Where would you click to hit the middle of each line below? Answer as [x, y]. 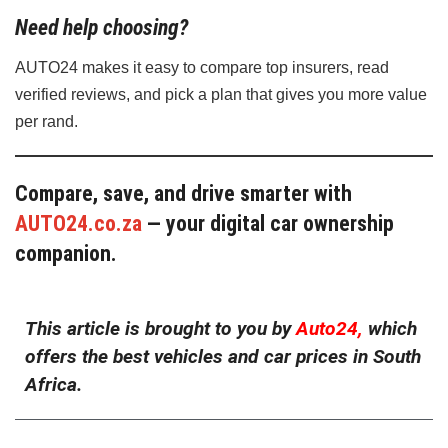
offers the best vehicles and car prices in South [223, 357]
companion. [66, 253]
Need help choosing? [101, 28]
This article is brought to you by [158, 329]
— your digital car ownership [268, 223]
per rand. [46, 122]
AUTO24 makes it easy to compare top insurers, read [202, 68]
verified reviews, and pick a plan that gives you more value [221, 95]
